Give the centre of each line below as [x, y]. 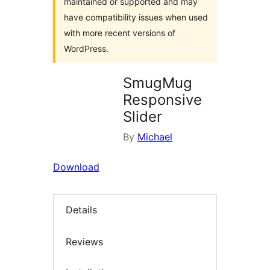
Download [76, 167]
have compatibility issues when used [136, 17]
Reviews [84, 241]
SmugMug [158, 83]
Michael [155, 137]
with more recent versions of [120, 33]
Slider [143, 117]
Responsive [162, 100]
